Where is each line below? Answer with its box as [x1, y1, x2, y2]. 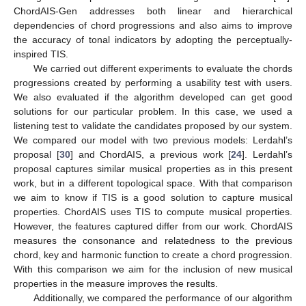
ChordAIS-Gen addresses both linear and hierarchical [14, 5, 292, 16]
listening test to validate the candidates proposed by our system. [14, 120, 292, 131]
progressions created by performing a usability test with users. [14, 76, 292, 88]
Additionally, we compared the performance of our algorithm [33, 292, 292, 303]
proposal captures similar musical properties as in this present [14, 163, 292, 174]
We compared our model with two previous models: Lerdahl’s [14, 134, 292, 145]
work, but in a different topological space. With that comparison [14, 177, 292, 189]
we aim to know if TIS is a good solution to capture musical [14, 191, 292, 203]
